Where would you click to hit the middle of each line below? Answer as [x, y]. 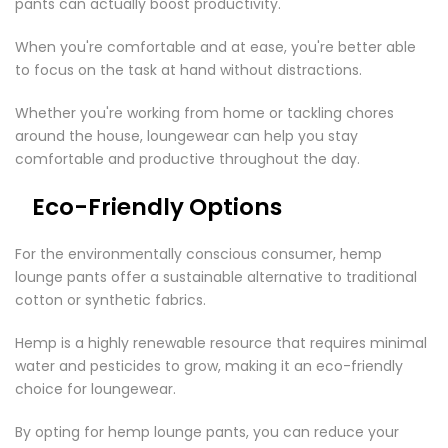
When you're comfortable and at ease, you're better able [215, 47]
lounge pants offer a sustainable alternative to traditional [216, 277]
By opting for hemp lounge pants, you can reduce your [207, 432]
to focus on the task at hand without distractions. [190, 70]
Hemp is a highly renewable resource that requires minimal [221, 343]
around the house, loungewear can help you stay [186, 136]
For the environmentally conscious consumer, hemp [198, 254]
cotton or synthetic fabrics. [112, 300]
